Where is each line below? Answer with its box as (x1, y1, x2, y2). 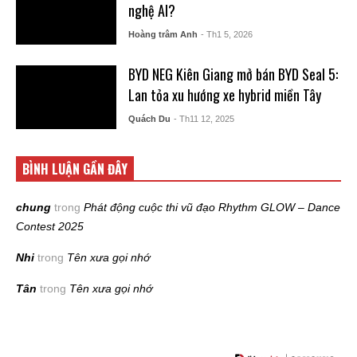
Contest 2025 (16, 220, 84, 233)
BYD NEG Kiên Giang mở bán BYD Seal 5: (127, 64, 338, 85)
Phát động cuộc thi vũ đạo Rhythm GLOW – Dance (84, 201, 340, 214)
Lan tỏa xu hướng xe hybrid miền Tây (127, 84, 321, 106)
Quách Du (127, 114, 171, 124)
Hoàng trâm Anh (127, 29, 198, 40)
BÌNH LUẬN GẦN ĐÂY (22, 159, 127, 179)
